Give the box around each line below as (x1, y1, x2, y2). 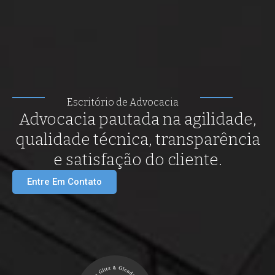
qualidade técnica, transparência (15, 130, 260, 149)
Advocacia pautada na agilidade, (18, 109, 257, 129)
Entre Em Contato (27, 176, 102, 187)
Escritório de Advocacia (66, 96, 179, 108)
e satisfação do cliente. (53, 150, 222, 169)
